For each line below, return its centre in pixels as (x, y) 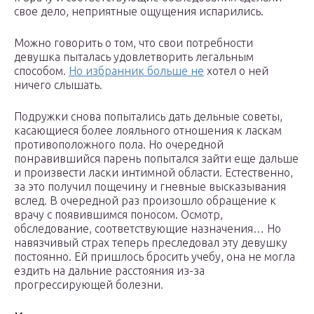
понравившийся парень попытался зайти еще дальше (156, 159)
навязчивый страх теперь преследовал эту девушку (151, 243)
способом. (41, 71)
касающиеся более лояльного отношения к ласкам (148, 131)
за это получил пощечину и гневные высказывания (150, 187)
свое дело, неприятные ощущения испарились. (139, 12)
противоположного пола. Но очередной (119, 145)
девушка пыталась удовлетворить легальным (134, 57)
